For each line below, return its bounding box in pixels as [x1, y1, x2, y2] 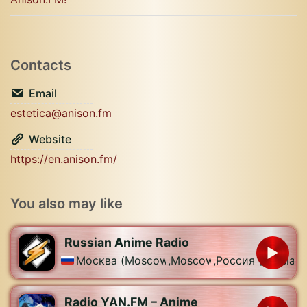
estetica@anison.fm [10, 106, 112, 120]
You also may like [10, 195, 123, 212]
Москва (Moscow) [75, 253, 173, 267]
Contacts [10, 57, 71, 73]
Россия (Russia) [216, 253, 300, 267]
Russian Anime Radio [64, 234, 189, 249]
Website [29, 132, 71, 146]
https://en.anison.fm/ [10, 152, 117, 166]
